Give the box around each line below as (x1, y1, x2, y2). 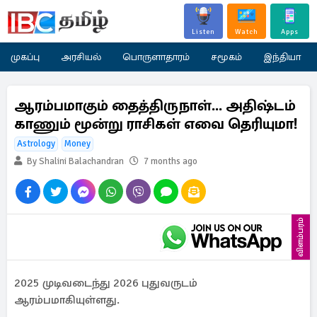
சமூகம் (211, 51, 242, 63)
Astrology (17, 138, 55, 149)
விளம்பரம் (295, 217, 306, 257)
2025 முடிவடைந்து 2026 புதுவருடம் (14, 276, 197, 290)
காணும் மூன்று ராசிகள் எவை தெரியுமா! (14, 115, 298, 133)
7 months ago (144, 156, 197, 167)
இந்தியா (263, 51, 301, 63)
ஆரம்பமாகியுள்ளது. (14, 293, 120, 307)
